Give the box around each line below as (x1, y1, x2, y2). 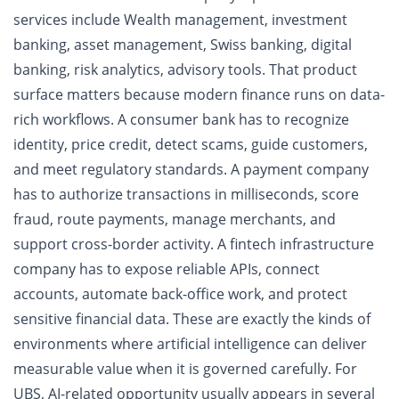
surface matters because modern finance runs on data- (13, 85, 385, 104)
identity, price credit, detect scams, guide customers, (13, 134, 368, 154)
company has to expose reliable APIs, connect (13, 259, 320, 279)
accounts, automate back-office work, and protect (13, 284, 347, 304)
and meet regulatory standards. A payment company (13, 159, 369, 179)
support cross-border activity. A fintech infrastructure (13, 234, 374, 254)
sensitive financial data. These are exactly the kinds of (13, 309, 370, 329)
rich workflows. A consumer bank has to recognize (13, 110, 349, 129)
